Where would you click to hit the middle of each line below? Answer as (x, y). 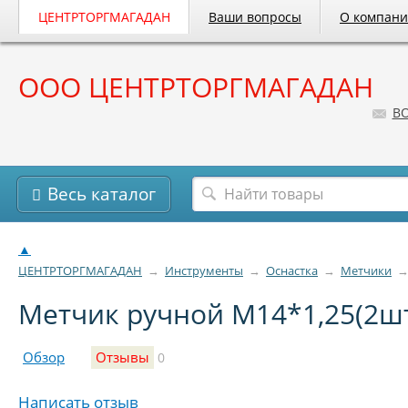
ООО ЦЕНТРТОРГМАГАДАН (196, 87)
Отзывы (122, 357)
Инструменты (204, 271)
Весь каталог (102, 194)
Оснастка (292, 271)
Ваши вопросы (255, 17)
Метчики (366, 271)
